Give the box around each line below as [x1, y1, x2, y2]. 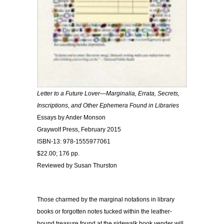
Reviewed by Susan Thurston [37, 162, 117, 169]
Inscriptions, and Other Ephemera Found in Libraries [37, 102, 179, 109]
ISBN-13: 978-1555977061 [37, 138, 110, 145]
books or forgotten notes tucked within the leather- [37, 208, 172, 215]
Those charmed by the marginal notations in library [37, 196, 174, 203]
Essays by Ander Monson [37, 114, 105, 121]
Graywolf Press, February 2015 [37, 126, 121, 133]
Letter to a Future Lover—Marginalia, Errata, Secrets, [37, 90, 179, 97]
